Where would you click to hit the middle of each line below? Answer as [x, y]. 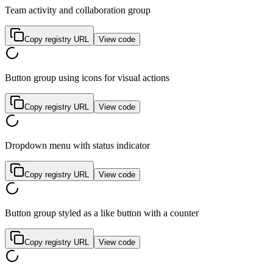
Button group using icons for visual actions [87, 78]
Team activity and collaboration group [78, 10]
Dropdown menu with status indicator [77, 146]
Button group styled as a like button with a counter [102, 213]
